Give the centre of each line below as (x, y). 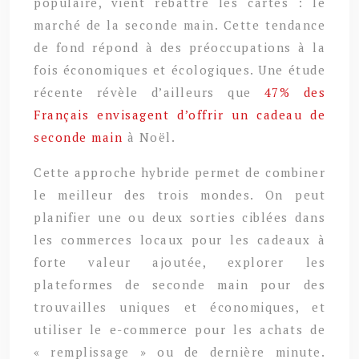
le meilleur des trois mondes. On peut (179, 194)
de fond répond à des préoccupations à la (179, 47)
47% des (295, 92)
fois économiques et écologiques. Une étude (179, 69)
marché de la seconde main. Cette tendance (179, 24)
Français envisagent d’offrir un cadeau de (179, 114)
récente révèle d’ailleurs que (149, 92)
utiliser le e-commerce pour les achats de (179, 329)
